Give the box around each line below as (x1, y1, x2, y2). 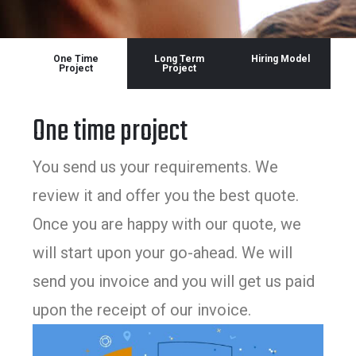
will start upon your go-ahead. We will (33, 242, 293, 262)
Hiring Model (251, 52, 311, 64)
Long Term (153, 52, 204, 64)
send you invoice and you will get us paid (33, 271, 315, 291)
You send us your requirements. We (33, 157, 279, 176)
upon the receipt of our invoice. (33, 300, 252, 319)
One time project (33, 109, 188, 155)
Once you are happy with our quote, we (33, 214, 302, 234)
